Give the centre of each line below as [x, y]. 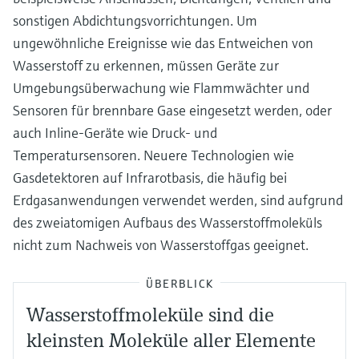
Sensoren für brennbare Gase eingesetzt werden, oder [172, 110]
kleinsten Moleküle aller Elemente [171, 341]
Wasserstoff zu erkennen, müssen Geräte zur [146, 65]
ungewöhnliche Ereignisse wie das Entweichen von [163, 43]
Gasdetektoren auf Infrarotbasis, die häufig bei [150, 177]
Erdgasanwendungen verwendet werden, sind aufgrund [178, 200]
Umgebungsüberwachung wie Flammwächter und [161, 88]
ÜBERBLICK [179, 284]
